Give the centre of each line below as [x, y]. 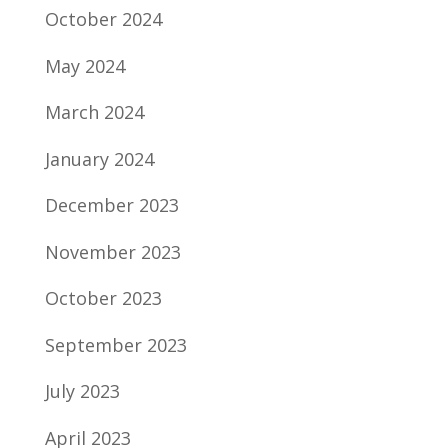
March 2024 [94, 112]
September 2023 [115, 344]
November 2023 [112, 251]
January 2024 [99, 158]
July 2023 [82, 391]
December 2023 [111, 205]
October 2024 [103, 19]
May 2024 [84, 65]
